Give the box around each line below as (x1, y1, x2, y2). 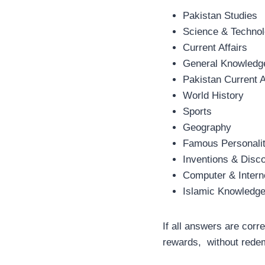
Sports (183, 106, 212, 117)
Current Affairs (183, 42, 247, 53)
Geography (183, 122, 231, 133)
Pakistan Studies (183, 10, 257, 21)
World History (183, 90, 244, 101)
